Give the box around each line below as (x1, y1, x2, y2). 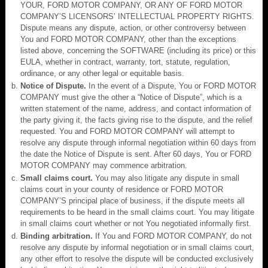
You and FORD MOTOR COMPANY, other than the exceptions (20, 34, 236, 44)
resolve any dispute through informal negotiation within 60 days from (20, 138, 256, 147)
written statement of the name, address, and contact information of (20, 103, 251, 113)
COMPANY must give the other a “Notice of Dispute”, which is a (20, 92, 242, 102)
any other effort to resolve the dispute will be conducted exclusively (20, 254, 254, 263)
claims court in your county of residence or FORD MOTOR (20, 184, 223, 194)
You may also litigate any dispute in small (93, 173, 239, 182)
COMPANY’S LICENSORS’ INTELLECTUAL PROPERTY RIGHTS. (20, 11, 254, 21)
